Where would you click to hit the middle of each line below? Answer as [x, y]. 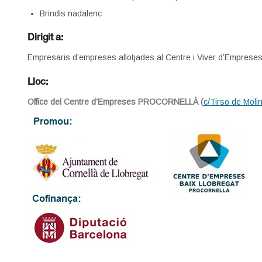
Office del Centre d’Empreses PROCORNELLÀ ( [115, 101]
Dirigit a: [47, 39]
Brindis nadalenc [70, 13]
